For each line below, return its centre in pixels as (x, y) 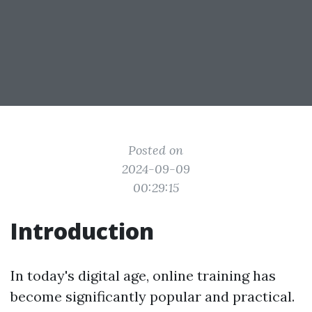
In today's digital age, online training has (143, 275)
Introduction (82, 231)
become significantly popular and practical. (153, 296)
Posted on (156, 150)
